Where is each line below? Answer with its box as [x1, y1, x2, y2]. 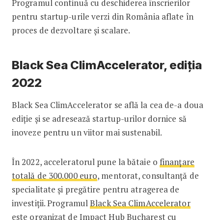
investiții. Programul [11, 197, 90, 209]
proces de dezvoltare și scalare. [11, 24, 131, 36]
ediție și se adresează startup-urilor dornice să [11, 112, 187, 124]
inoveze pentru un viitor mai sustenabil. [11, 126, 164, 138]
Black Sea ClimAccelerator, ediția [11, 57, 203, 72]
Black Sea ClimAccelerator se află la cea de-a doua [11, 99, 203, 110]
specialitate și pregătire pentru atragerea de [11, 183, 180, 195]
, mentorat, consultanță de [97, 169, 199, 181]
